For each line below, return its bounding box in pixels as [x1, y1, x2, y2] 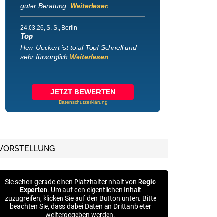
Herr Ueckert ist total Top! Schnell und [20, 44, 137, 52]
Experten [19, 186, 47, 194]
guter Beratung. [20, 2, 70, 10]
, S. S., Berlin [44, 24, 77, 31]
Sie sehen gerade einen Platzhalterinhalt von [5, 178, 138, 186]
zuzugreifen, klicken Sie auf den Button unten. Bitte [4, 194, 156, 202]
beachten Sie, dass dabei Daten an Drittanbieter [10, 202, 151, 211]
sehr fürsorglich [20, 53, 70, 61]
